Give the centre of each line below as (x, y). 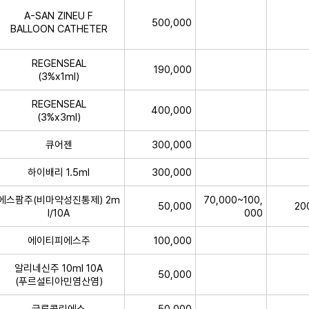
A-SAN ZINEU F (59, 15)
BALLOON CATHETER (59, 28)
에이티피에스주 (59, 240)
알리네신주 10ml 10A (59, 268)
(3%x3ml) (59, 117)
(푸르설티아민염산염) (59, 281)
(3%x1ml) (59, 76)
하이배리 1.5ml (59, 172)
